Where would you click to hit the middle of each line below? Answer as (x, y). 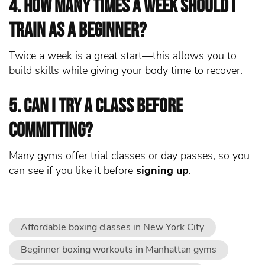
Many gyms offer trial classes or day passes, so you (129, 156)
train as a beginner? (77, 31)
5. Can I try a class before (96, 106)
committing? (51, 131)
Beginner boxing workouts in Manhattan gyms (119, 250)
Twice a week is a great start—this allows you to (123, 56)
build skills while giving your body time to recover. (126, 71)
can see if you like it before (72, 171)
